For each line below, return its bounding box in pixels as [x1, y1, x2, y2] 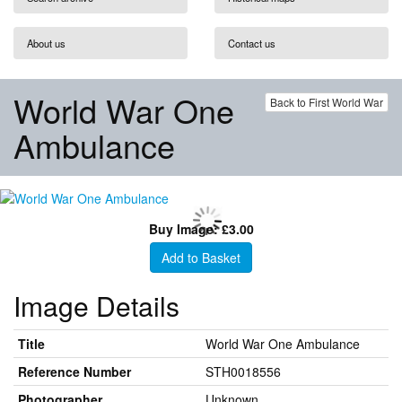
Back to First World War [270, 94, 383, 109]
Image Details [13, 286, 179, 325]
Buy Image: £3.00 [148, 220, 254, 238]
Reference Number [18, 363, 131, 380]
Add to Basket [162, 249, 240, 267]
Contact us [228, 35, 275, 50]
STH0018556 [205, 363, 281, 380]
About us [27, 35, 66, 50]
